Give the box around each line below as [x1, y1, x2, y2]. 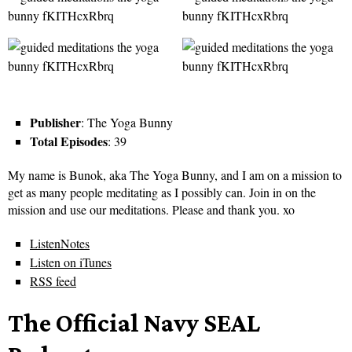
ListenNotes [30, 235, 90, 252]
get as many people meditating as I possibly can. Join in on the [8, 184, 316, 201]
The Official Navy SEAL [8, 308, 260, 338]
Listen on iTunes [30, 254, 112, 271]
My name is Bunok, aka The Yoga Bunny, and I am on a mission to [8, 167, 342, 184]
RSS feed [30, 273, 76, 290]
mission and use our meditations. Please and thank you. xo [8, 201, 295, 218]
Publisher [30, 113, 81, 132]
